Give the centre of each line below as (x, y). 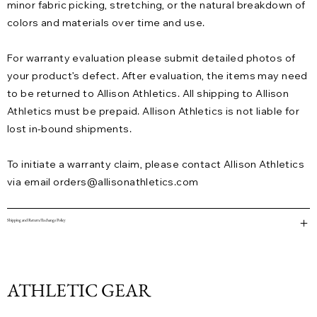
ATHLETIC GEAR (79, 290)
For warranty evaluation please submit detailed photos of (151, 58)
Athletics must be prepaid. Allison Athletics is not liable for (154, 111)
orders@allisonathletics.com (126, 182)
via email (30, 182)
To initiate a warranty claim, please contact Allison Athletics (156, 165)
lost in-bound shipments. (70, 129)
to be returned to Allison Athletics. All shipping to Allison (148, 94)
